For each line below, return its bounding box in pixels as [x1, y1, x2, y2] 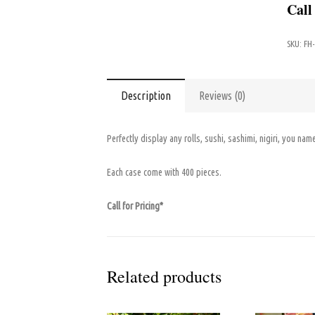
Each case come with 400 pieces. [107, 167, 221, 178]
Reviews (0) [199, 89, 245, 102]
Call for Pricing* [107, 200, 163, 212]
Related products [107, 265, 221, 288]
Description [121, 89, 171, 102]
